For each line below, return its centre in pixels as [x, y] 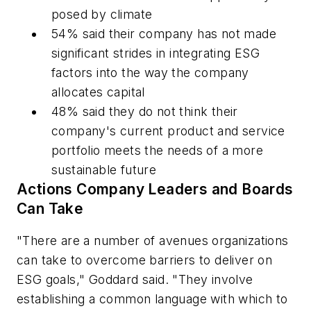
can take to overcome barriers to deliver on [145, 260]
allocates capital [98, 92]
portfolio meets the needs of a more [157, 151]
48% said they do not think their [145, 112]
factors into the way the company [150, 73]
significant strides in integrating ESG [156, 53]
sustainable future [104, 170]
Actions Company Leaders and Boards [155, 190]
